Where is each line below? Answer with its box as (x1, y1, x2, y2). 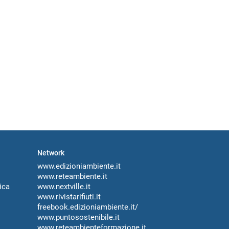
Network (37, 149, 64, 157)
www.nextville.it (37, 182, 90, 192)
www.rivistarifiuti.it (37, 192, 101, 202)
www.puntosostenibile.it (37, 213, 120, 222)
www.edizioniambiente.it (37, 162, 121, 171)
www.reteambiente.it (37, 172, 107, 181)
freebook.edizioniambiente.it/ (37, 202, 138, 212)
